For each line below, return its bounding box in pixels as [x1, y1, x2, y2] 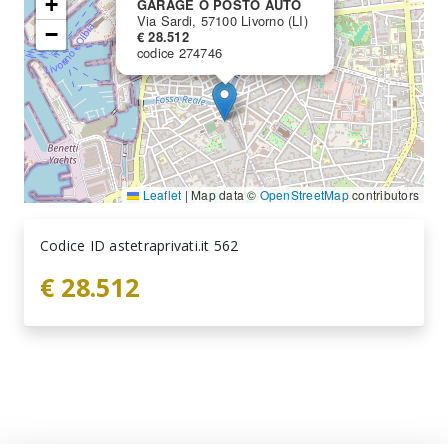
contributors [348, 186, 419, 204]
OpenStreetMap [259, 186, 349, 204]
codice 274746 [137, 43, 223, 63]
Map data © [187, 186, 260, 204]
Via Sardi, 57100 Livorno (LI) [137, 11, 308, 31]
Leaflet [139, 186, 182, 204]
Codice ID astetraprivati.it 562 [40, 236, 239, 256]
